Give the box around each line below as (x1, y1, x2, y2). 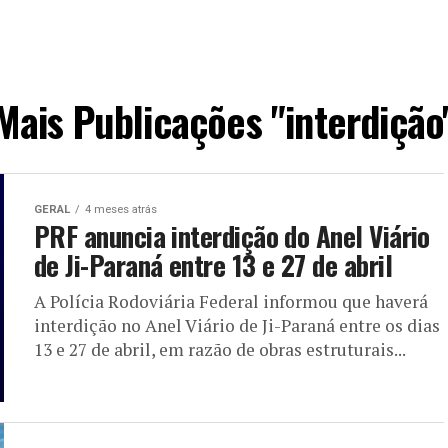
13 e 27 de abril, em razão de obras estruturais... (34, 338, 406, 361)
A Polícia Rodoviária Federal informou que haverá (34, 290, 428, 313)
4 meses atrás (85, 203, 157, 216)
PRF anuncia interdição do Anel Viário (34, 216, 430, 256)
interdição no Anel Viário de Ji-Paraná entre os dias (34, 314, 440, 337)
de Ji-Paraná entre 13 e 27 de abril (34, 245, 392, 285)
